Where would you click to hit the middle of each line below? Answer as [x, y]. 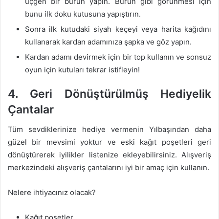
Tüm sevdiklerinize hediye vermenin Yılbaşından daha [109, 129]
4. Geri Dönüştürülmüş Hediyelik [109, 94]
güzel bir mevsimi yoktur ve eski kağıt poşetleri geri [109, 142]
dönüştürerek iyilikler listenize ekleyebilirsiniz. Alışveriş [109, 154]
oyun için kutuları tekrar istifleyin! [82, 70]
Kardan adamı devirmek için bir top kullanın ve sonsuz [118, 57]
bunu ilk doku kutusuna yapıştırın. [83, 14]
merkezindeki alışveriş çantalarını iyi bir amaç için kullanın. [109, 167]
